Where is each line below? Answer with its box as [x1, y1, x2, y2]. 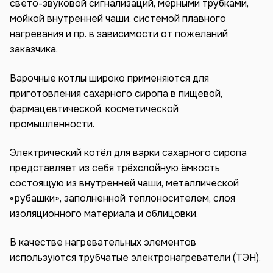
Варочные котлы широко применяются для [10, 71, 209, 85]
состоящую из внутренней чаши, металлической [10, 176, 239, 190]
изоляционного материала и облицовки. [10, 207, 198, 220]
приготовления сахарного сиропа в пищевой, [10, 87, 222, 100]
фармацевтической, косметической [10, 102, 179, 115]
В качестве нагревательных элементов [10, 236, 196, 249]
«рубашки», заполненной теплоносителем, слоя [10, 191, 235, 205]
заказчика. [10, 43, 58, 56]
